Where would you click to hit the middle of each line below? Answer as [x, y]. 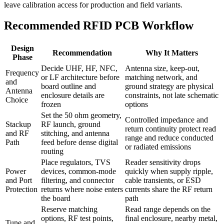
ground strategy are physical [169, 86]
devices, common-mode [78, 171]
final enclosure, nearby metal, [171, 218]
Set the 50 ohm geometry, [81, 115]
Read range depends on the [168, 209]
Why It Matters [172, 53]
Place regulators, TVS [76, 162]
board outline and [68, 86]
